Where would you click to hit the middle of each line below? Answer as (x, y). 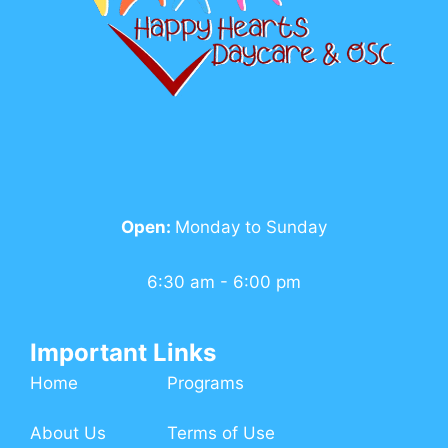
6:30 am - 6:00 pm (224, 281)
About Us (68, 433)
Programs (205, 382)
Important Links (123, 352)
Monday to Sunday (251, 226)
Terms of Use (221, 433)
